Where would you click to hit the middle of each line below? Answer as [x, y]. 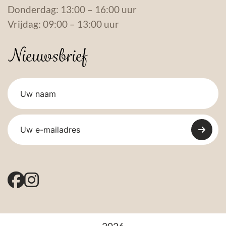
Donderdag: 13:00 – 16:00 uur [72, 10]
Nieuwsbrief [47, 56]
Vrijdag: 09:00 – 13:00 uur [63, 24]
